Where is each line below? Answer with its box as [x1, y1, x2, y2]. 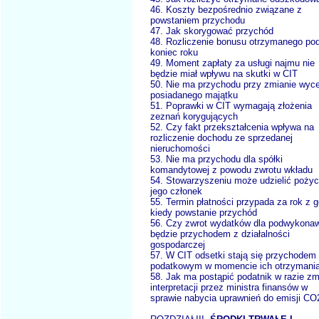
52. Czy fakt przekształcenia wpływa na [150, 122, 314, 133]
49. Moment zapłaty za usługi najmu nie [150, 58, 315, 69]
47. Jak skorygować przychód [150, 26, 273, 37]
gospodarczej [150, 239, 205, 251]
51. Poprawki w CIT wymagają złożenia [150, 100, 312, 112]
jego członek [150, 186, 202, 197]
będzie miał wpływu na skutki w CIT [150, 68, 298, 80]
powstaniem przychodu [150, 15, 245, 26]
